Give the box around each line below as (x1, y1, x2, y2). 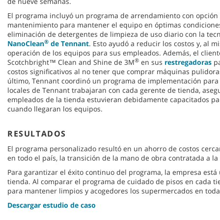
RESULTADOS (7, 128, 66, 139)
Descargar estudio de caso (7, 200, 96, 210)
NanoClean (7, 39, 44, 49)
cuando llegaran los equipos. (7, 104, 105, 114)
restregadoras (165, 57, 212, 67)
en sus (139, 57, 165, 67)
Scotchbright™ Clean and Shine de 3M (7, 57, 135, 67)
